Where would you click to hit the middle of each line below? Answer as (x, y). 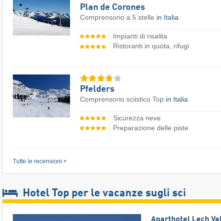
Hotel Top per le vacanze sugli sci (103, 194)
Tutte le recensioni (37, 162)
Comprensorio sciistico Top (123, 99)
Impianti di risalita (140, 36)
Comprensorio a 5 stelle (118, 18)
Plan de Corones (112, 8)
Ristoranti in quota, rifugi (151, 46)
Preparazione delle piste (150, 128)
